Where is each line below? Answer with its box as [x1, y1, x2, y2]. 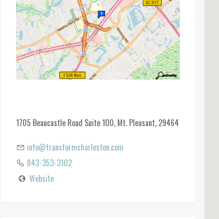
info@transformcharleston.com [27, 141, 124, 153]
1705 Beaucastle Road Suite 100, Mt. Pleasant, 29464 [16, 117, 179, 129]
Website [29, 172, 54, 184]
